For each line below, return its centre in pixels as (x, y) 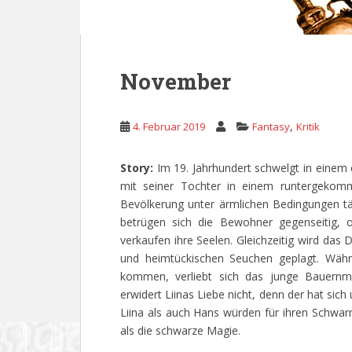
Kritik (308, 126)
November (176, 81)
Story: (139, 168)
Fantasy (271, 126)
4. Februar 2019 (169, 126)
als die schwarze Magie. (180, 330)
